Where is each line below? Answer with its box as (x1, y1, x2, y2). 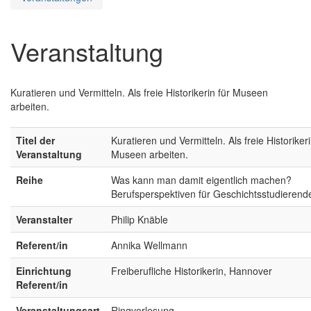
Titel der (16, 133, 55, 147)
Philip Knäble (111, 212, 168, 226)
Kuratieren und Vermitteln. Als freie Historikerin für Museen (10, 85, 268, 99)
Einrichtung (16, 263, 72, 278)
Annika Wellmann (111, 237, 187, 252)
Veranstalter (16, 212, 72, 226)
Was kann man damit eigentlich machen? (111, 172, 292, 187)
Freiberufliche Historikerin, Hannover (111, 263, 272, 278)
